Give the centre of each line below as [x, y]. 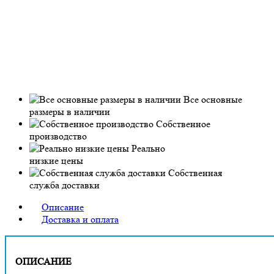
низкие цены [56, 160]
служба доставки [65, 185]
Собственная [195, 172]
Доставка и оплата [80, 219]
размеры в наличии [70, 111]
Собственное [183, 124]
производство [58, 136]
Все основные [213, 99]
